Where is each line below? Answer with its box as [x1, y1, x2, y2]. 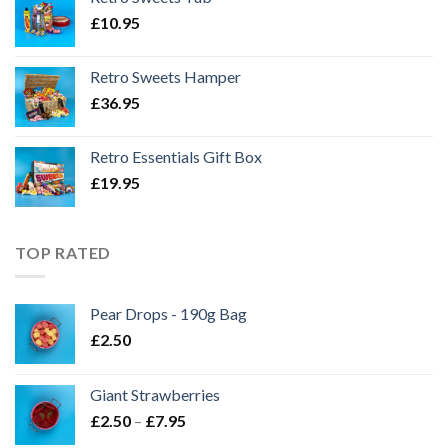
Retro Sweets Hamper [90, 66, 241, 86]
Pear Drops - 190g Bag [90, 304, 247, 324]
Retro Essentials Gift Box [90, 146, 262, 166]
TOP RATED [15, 242, 112, 262]
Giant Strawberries [90, 385, 220, 405]
